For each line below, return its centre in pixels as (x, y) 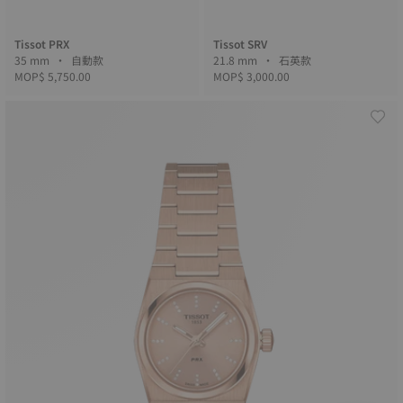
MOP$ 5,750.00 (53, 76)
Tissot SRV (240, 44)
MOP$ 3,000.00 (251, 76)
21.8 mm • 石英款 (296, 60)
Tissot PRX (42, 44)
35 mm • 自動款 (89, 60)
